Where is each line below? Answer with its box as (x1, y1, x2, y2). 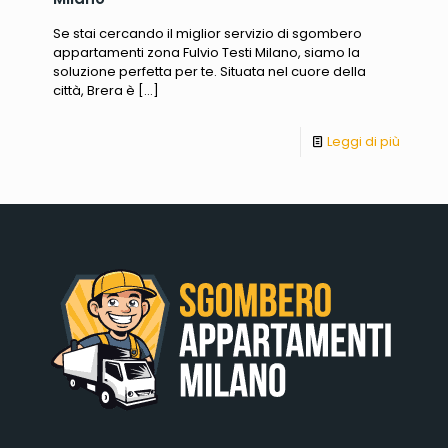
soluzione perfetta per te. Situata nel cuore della (53, 61, 366, 81)
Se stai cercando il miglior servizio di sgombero (53, 23, 362, 43)
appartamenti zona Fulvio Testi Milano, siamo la (53, 42, 360, 62)
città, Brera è (53, 80, 135, 100)
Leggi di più (327, 131, 400, 151)
